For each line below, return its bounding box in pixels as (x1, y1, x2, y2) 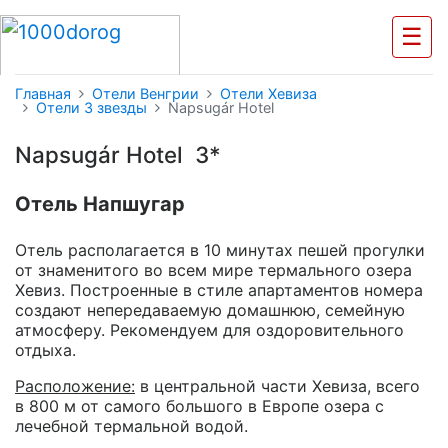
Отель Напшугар (15, 191, 185, 216)
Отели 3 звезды (36, 99, 147, 116)
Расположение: (15, 376, 135, 397)
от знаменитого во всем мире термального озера (15, 260, 412, 281)
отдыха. (15, 340, 76, 361)
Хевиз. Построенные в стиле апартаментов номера (15, 280, 423, 301)
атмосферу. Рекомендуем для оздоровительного (15, 320, 404, 341)
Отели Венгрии (92, 85, 199, 102)
